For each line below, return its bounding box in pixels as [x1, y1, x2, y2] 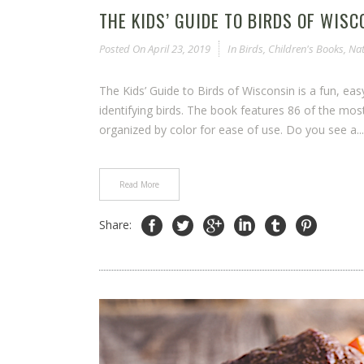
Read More [119, 179, 159, 191]
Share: [99, 217, 135, 233]
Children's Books [268, 41, 344, 57]
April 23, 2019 [145, 41, 210, 57]
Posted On [99, 41, 145, 57]
